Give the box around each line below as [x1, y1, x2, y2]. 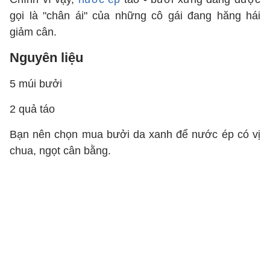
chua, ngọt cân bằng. [10, 145, 111, 157]
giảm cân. [10, 26, 57, 38]
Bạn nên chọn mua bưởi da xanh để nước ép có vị [10, 128, 260, 140]
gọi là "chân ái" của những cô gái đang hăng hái [10, 10, 260, 22]
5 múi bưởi [10, 78, 62, 90]
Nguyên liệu [10, 50, 83, 65]
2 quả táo [10, 103, 55, 115]
